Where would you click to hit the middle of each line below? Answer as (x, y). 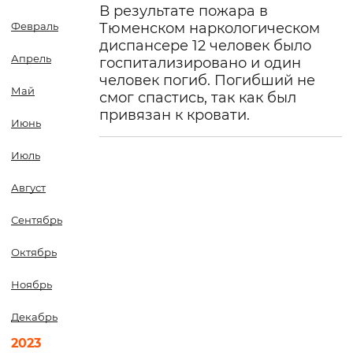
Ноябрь (32, 284)
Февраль (35, 26)
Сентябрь (37, 220)
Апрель (31, 58)
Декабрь (34, 317)
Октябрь (34, 252)
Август (28, 188)
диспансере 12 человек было (205, 46)
